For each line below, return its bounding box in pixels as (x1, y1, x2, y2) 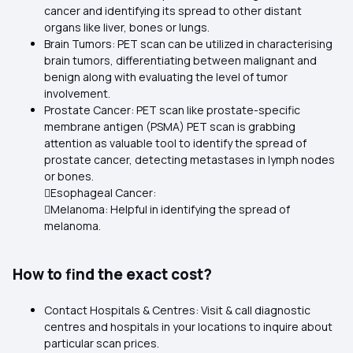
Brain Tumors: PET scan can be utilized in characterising (44, 36, 333, 51)
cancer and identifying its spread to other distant (44, 3, 302, 18)
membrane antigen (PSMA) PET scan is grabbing (44, 119, 295, 134)
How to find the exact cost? (13, 264, 212, 284)
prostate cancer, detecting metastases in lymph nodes (44, 152, 335, 167)
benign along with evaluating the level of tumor (44, 69, 288, 84)
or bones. (44, 169, 94, 184)
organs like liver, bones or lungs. (44, 20, 210, 35)
